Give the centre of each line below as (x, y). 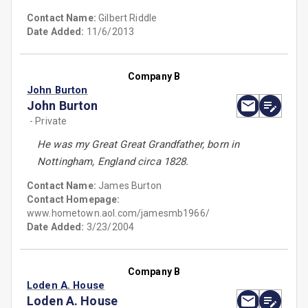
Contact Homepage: (74, 200)
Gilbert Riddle (128, 18)
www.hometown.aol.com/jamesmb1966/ (118, 213)
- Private (48, 121)
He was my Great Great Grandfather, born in (139, 145)
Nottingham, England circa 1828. (113, 162)
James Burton (130, 186)
